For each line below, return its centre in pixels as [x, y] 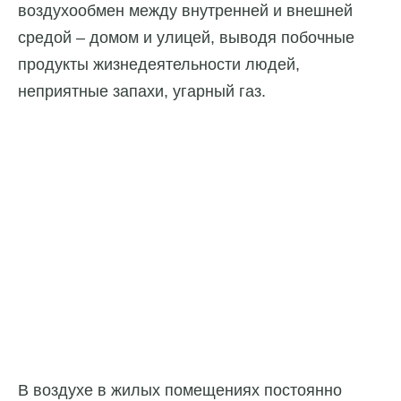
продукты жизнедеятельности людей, [159, 65]
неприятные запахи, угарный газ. [142, 92]
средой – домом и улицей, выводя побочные [186, 38]
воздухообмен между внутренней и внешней [185, 11]
